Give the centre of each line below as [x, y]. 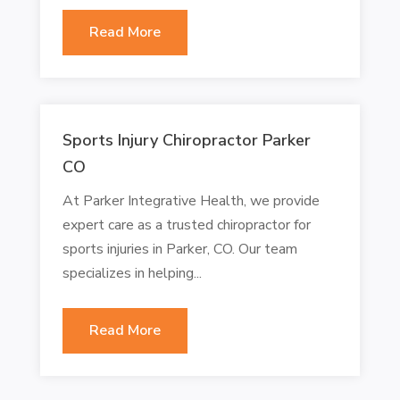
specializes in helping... [132, 273]
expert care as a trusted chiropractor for [186, 225]
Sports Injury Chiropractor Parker [186, 140]
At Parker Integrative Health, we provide [191, 200]
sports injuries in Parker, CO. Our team [179, 249]
